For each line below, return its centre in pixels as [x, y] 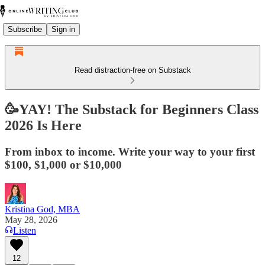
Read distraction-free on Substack [132, 70]
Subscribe [25, 29]
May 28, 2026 [31, 219]
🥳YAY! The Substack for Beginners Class [132, 109]
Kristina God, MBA [42, 209]
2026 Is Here [43, 125]
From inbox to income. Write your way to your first [130, 151]
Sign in [63, 29]
